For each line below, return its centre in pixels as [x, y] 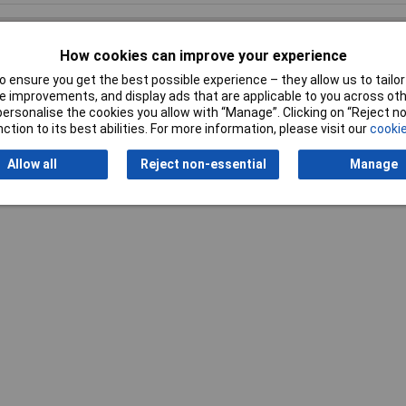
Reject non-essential [203, 164]
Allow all [32, 164]
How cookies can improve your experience [203, 56]
